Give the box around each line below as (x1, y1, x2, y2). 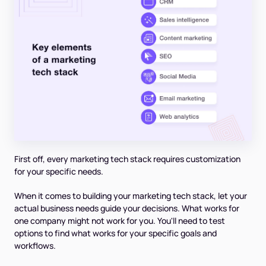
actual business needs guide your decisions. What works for (14, 202, 239, 214)
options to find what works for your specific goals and (14, 227, 217, 239)
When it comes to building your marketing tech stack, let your (14, 189, 247, 201)
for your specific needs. (14, 165, 103, 177)
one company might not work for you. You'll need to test (14, 214, 225, 226)
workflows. (14, 239, 56, 251)
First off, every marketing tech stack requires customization (14, 153, 240, 164)
